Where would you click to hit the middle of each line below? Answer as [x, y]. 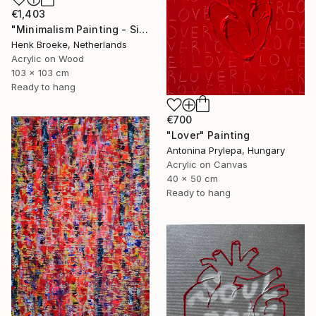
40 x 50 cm [192, 179]
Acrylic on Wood [48, 59]
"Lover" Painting [208, 135]
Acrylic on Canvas [207, 165]
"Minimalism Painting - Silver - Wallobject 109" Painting [144, 30]
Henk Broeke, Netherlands [69, 45]
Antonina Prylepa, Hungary [226, 151]
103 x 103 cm [40, 73]
